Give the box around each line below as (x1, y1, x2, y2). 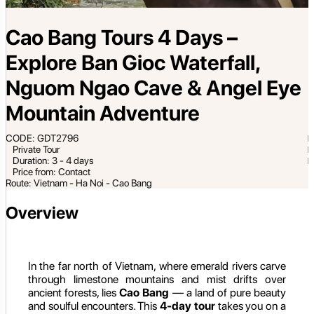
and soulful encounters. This (28, 299, 161, 313)
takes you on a (214, 299, 287, 313)
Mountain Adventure (6, 100, 200, 126)
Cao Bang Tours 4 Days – (6, 25, 238, 50)
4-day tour (160, 299, 215, 313)
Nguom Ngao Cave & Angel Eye (6, 75, 301, 101)
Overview (6, 203, 78, 223)
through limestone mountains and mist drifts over (28, 272, 286, 286)
